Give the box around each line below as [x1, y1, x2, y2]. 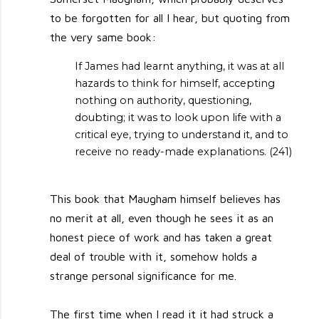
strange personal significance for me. [50, 269, 237, 283]
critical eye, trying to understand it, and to [74, 127, 288, 141]
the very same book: [50, 31, 157, 44]
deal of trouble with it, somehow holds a [50, 250, 258, 263]
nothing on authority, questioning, [74, 93, 251, 107]
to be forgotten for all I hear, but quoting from [50, 11, 291, 25]
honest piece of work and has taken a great [50, 231, 273, 244]
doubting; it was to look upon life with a [74, 110, 281, 124]
